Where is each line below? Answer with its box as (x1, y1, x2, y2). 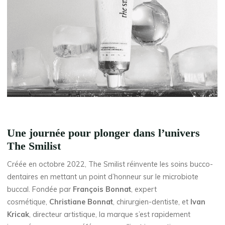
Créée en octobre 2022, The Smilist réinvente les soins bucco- (7, 160, 213, 169)
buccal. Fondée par (7, 185, 73, 194)
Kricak (7, 210, 30, 219)
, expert (131, 185, 157, 194)
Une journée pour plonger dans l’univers (7, 127, 200, 140)
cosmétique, (7, 197, 50, 207)
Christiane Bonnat (49, 197, 114, 207)
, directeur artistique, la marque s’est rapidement (29, 210, 191, 219)
